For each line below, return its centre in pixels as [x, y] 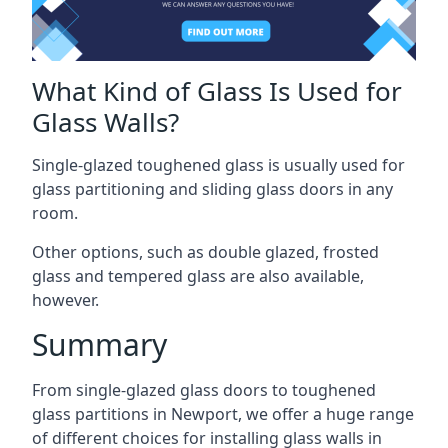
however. [65, 299]
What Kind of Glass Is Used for [217, 90]
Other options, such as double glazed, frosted [205, 251]
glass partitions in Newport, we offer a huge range [223, 413]
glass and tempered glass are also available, [198, 275]
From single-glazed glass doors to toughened [204, 389]
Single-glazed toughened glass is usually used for [218, 164]
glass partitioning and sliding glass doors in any [212, 188]
